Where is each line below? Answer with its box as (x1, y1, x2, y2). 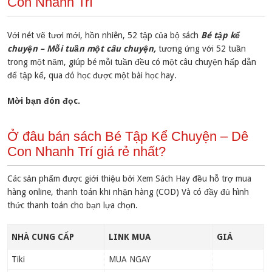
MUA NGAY (108, 254, 151, 265)
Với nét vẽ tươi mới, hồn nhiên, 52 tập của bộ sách (7, 30, 202, 41)
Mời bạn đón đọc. (7, 96, 81, 106)
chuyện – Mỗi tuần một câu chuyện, (7, 44, 157, 54)
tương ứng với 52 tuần (156, 44, 246, 54)
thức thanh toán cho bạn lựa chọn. (7, 200, 138, 211)
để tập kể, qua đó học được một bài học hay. (7, 70, 177, 81)
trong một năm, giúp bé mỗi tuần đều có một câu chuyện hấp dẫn (7, 57, 257, 67)
